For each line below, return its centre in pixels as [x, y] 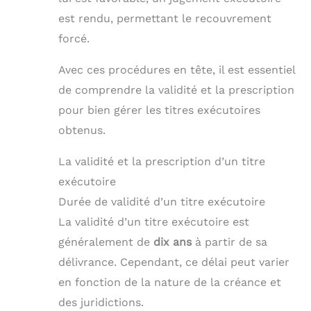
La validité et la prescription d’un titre [162, 161]
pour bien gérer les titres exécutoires [159, 110]
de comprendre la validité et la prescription [176, 90]
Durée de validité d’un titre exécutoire [162, 201]
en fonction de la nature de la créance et [170, 282]
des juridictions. [101, 302]
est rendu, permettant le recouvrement [165, 18]
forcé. [74, 38]
